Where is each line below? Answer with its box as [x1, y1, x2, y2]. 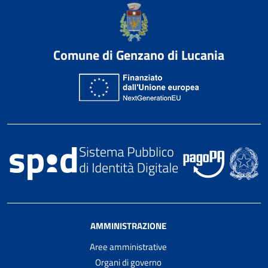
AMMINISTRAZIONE [90, 218, 166, 233]
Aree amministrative [89, 239, 167, 254]
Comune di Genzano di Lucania [53, 44, 224, 65]
